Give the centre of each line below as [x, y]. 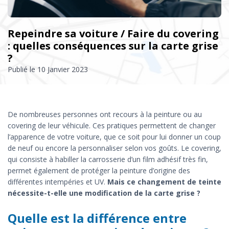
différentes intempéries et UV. [58, 181]
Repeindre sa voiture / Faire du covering [113, 33]
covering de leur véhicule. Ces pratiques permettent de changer [112, 125]
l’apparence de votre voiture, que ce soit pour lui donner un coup [114, 136]
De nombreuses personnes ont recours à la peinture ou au [105, 114]
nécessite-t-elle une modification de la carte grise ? [104, 193]
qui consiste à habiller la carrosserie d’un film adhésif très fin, [108, 159]
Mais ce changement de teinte [164, 181]
